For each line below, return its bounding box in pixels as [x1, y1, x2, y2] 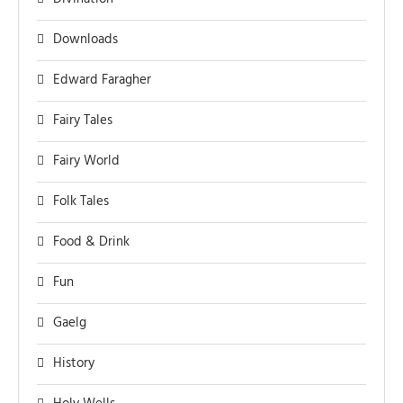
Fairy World [53, 150, 120, 173]
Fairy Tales [53, 110, 112, 132]
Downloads [53, 29, 118, 51]
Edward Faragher [53, 69, 151, 92]
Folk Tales [53, 191, 109, 213]
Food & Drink [53, 231, 130, 254]
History [53, 353, 94, 375]
